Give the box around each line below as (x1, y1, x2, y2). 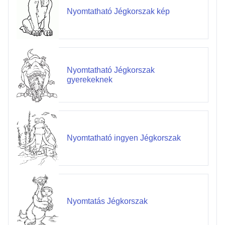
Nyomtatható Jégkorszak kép (66, 7, 170, 16)
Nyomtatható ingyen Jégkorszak (66, 134, 181, 143)
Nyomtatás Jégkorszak (66, 197, 148, 206)
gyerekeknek (66, 75, 113, 84)
